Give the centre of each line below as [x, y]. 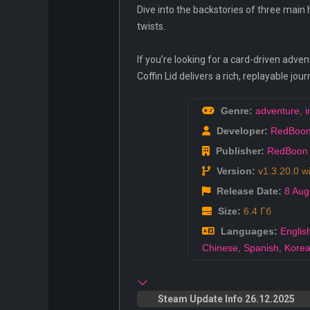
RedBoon [288, 151]
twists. [151, 27]
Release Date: [248, 191]
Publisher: [239, 151]
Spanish [261, 248]
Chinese [220, 248]
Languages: [248, 231]
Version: [235, 171]
